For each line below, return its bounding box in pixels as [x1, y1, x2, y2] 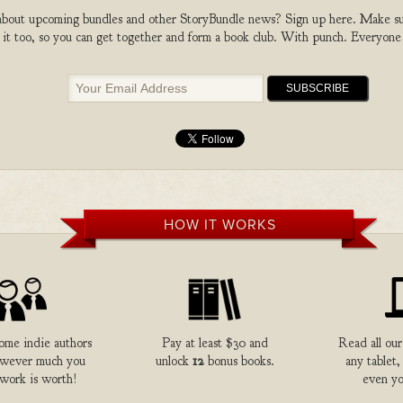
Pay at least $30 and [162, 335, 268, 352]
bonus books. [204, 353, 274, 370]
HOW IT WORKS [163, 216, 276, 234]
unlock [156, 353, 193, 370]
